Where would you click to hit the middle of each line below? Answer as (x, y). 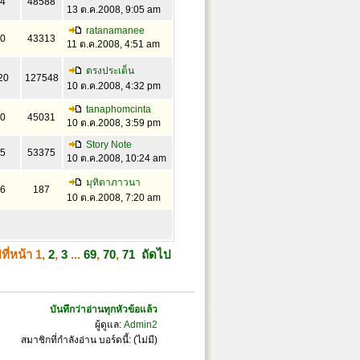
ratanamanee (115, 31)
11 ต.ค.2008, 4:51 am (113, 44)
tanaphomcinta (118, 109)
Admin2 (141, 325)
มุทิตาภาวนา (113, 182)
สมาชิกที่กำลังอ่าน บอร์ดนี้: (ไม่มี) (89, 340)
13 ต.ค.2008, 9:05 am (113, 10)
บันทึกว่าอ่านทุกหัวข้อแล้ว (104, 309)
